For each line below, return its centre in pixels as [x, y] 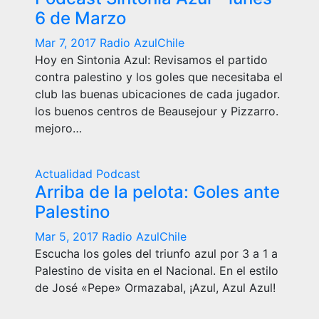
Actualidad [66, 174]
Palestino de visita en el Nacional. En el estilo [157, 271]
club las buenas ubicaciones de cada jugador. [157, 94]
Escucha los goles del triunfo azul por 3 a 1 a [156, 253]
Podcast [118, 174]
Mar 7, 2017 [67, 43]
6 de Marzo [80, 18]
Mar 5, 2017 [68, 236]
